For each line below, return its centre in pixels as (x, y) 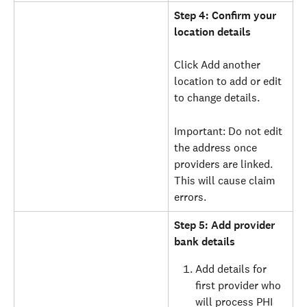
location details (212, 32)
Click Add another (219, 65)
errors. (190, 197)
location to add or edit (229, 82)
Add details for (232, 269)
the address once (217, 147)
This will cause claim (226, 180)
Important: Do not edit (230, 131)
